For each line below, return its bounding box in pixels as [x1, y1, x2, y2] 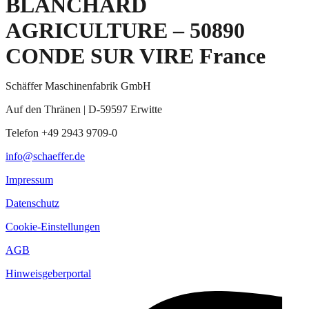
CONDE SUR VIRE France [6, 43, 266, 68]
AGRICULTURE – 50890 [6, 17, 245, 43]
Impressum [6, 173, 53, 186]
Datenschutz [6, 197, 59, 209]
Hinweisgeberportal [6, 267, 91, 279]
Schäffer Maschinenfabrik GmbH [6, 79, 151, 92]
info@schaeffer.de [6, 150, 85, 162]
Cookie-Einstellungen [6, 220, 100, 232]
